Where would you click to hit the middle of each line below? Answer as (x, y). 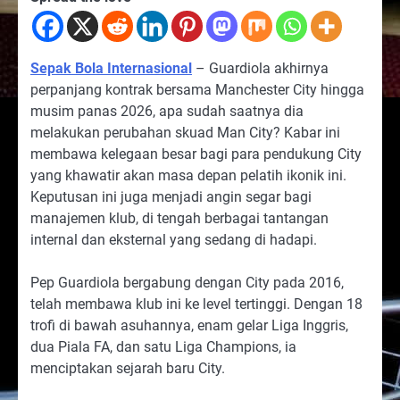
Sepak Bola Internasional (111, 69)
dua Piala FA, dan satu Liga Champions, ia (163, 347)
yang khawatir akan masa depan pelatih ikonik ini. (188, 176)
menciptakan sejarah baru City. (128, 369)
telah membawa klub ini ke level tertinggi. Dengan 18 (196, 304)
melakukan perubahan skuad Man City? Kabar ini (185, 133)
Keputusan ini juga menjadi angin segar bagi (171, 197)
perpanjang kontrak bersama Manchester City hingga (197, 90)
